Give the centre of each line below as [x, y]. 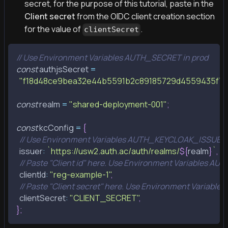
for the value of [53, 29]
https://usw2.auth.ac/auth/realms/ [115, 151]
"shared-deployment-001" [118, 105]
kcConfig [56, 128]
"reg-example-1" [80, 175]
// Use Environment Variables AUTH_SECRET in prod [112, 58]
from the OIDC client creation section [145, 16]
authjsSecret [64, 69]
